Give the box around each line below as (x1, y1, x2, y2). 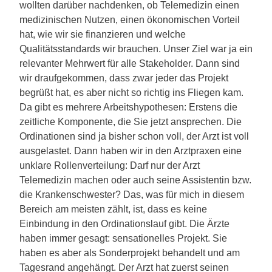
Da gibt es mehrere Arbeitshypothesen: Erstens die (19, 102, 237, 112)
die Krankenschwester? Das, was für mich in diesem (19, 189, 244, 200)
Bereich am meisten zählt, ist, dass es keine (19, 204, 207, 214)
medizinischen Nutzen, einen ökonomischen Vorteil (19, 15, 240, 25)
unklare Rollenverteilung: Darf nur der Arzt (19, 160, 200, 171)
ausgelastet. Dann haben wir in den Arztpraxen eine (19, 146, 242, 156)
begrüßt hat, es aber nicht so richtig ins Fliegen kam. (19, 87, 243, 98)
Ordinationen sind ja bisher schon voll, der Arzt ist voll (19, 131, 249, 141)
